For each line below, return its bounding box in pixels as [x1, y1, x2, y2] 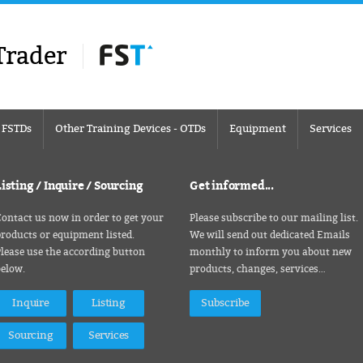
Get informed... [190, 177, 274, 193]
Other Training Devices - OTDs [55, 122, 206, 135]
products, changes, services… [190, 263, 326, 275]
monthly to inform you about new [190, 246, 352, 258]
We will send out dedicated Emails [190, 229, 350, 241]
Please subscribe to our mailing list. [190, 212, 358, 224]
